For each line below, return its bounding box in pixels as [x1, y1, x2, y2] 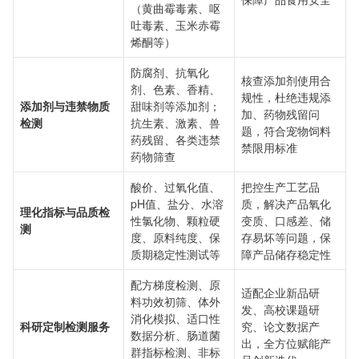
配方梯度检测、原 [131, 276, 220, 292]
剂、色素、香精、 [131, 81, 220, 97]
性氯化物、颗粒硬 [131, 212, 220, 228]
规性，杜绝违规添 [241, 89, 331, 105]
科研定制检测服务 [20, 318, 110, 334]
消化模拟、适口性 [131, 310, 220, 326]
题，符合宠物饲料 [241, 123, 331, 139]
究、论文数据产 [241, 318, 320, 334]
